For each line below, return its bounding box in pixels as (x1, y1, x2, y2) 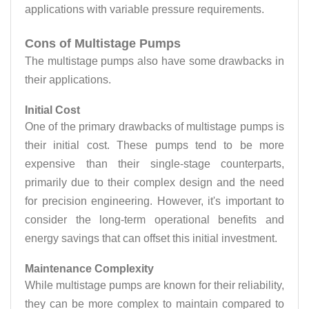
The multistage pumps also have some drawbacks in (25, 55, 284, 67)
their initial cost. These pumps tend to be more (25, 139, 284, 151)
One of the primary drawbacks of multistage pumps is (25, 121, 284, 132)
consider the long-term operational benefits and (25, 214, 284, 226)
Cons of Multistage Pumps (25, 37, 181, 50)
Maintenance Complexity (25, 263, 154, 275)
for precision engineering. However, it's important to (25, 195, 284, 207)
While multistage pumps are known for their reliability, (25, 279, 284, 291)
